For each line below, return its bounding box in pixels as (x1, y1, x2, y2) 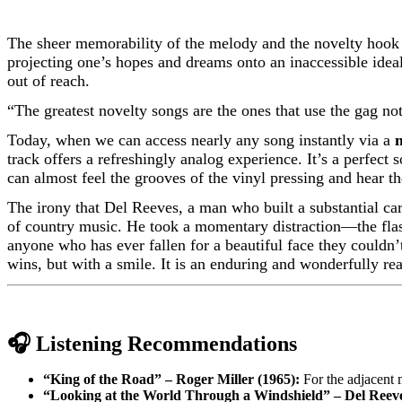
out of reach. (7, 72, 90, 90)
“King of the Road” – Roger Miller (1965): (43, 371, 300, 387)
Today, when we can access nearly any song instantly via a (7, 131, 395, 149)
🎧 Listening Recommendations (7, 332, 297, 355)
